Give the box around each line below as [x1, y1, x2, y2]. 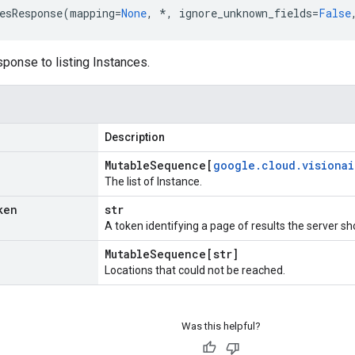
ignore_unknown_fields [179, 6, 312, 21]
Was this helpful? [181, 320, 261, 332]
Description [105, 131, 165, 143]
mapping [70, 6, 115, 21]
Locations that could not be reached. [105, 264, 285, 277]
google [213, 158, 255, 173]
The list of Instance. [105, 175, 202, 188]
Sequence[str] [150, 246, 239, 261]
